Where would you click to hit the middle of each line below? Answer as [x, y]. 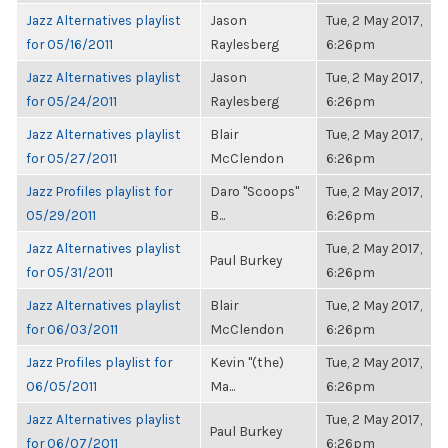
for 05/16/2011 [69, 44]
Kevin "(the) [247, 362]
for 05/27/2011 [71, 158]
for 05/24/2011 [71, 101]
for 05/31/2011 [69, 272]
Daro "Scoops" [254, 191]
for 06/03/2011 [72, 329]
